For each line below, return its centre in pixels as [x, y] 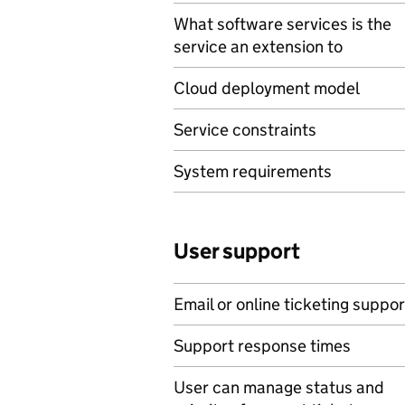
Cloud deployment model [267, 88]
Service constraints [245, 130]
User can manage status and [279, 387]
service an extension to [258, 47]
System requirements [253, 171]
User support [237, 251]
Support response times [262, 346]
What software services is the [283, 24]
